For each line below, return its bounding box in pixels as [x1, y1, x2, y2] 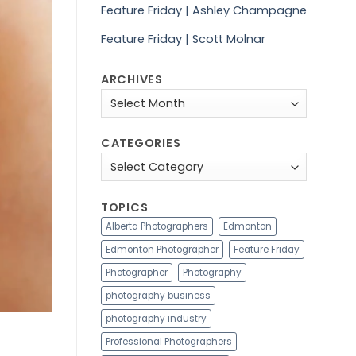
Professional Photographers [106, 335, 232, 348]
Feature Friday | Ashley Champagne [101, 2, 307, 19]
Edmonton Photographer [106, 242, 219, 256]
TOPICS [101, 199, 149, 215]
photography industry [106, 311, 207, 325]
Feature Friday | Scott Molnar [101, 31, 265, 48]
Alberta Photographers [106, 219, 208, 233]
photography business [106, 288, 211, 302]
